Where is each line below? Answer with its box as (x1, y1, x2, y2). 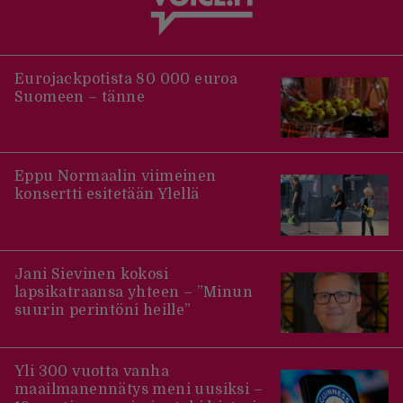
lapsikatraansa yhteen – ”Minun (14, 283, 253, 300)
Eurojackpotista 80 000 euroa (14, 70, 238, 87)
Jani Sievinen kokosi (14, 265, 168, 282)
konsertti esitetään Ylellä (14, 186, 200, 203)
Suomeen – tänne (14, 88, 145, 105)
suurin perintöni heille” (14, 301, 192, 318)
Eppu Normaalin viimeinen (14, 168, 217, 185)
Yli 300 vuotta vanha (14, 363, 169, 381)
